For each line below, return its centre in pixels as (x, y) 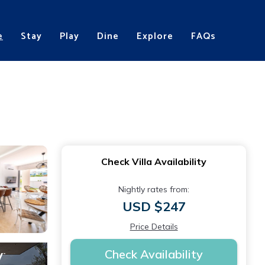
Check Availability (154, 254)
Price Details (154, 227)
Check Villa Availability (154, 161)
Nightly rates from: (154, 189)
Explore (155, 36)
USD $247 (154, 206)
